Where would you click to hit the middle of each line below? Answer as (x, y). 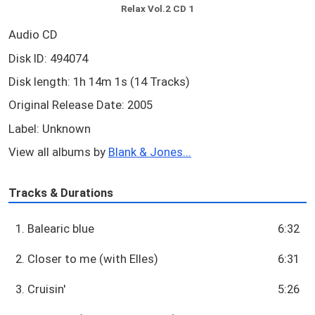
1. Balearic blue (55, 228)
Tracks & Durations (61, 193)
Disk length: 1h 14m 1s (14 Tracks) (99, 81)
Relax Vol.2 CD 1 (157, 9)
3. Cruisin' (41, 289)
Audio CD (33, 35)
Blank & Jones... (150, 152)
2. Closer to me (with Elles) (87, 258)
